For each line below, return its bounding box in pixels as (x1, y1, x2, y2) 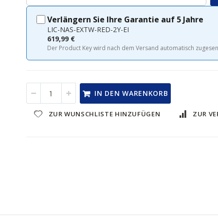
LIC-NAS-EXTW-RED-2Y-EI (47, 25, 129, 34)
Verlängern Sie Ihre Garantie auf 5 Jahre (47, 14, 204, 25)
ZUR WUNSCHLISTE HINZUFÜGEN (48, 109, 161, 118)
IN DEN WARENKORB (94, 89, 168, 98)
